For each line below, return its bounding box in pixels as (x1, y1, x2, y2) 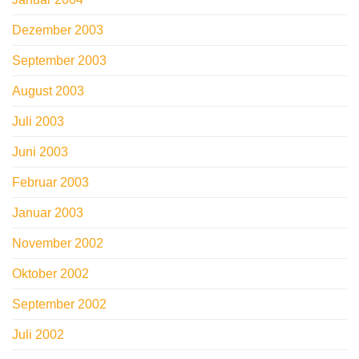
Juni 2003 (12, 145, 68, 159)
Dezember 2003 (12, 23, 103, 38)
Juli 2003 (12, 115, 64, 129)
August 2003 (12, 84, 84, 99)
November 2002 (12, 236, 103, 251)
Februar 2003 (12, 175, 89, 190)
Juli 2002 (12, 328, 64, 342)
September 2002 (12, 297, 107, 312)
